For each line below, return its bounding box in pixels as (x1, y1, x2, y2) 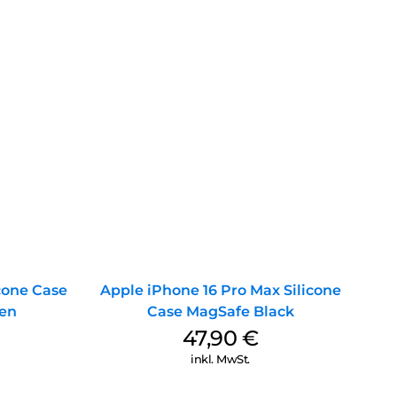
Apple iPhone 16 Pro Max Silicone (99, 282, 341, 300)
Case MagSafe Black (146, 303, 294, 321)
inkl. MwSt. (191, 352, 250, 367)
